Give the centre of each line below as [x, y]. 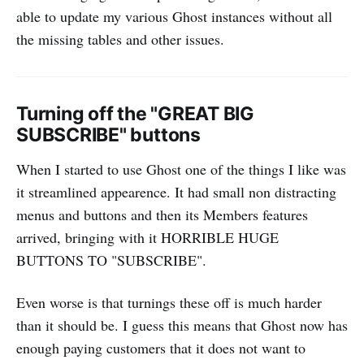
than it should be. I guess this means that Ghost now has [182, 325]
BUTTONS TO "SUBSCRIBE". [111, 260]
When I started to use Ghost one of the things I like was [181, 169]
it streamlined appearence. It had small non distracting [176, 192]
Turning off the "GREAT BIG [136, 114]
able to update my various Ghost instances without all [174, 17]
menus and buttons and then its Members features [162, 215]
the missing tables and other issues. [120, 39]
